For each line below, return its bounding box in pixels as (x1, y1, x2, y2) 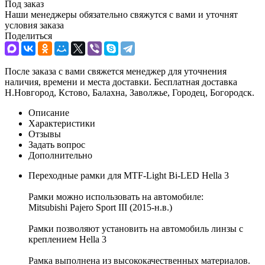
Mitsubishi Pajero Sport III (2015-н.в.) (28, 202, 172, 212)
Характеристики (28, 118, 95, 128)
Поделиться (5, 30, 52, 41)
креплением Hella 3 (28, 234, 106, 244)
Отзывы (28, 128, 61, 139)
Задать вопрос (28, 139, 85, 150)
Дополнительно (28, 150, 92, 160)
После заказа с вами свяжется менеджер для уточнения (5, 66, 227, 76)
